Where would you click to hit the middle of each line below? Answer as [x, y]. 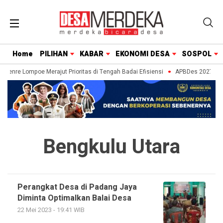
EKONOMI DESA [143, 54]
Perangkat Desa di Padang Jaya [77, 187]
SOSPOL [197, 54]
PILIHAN [54, 54]
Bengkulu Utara [111, 147]
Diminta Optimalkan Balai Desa [74, 198]
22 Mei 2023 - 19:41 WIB [51, 210]
